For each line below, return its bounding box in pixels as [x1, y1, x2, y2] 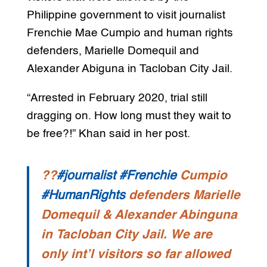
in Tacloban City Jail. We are [41, 229, 212, 242]
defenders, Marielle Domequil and [26, 45, 199, 57]
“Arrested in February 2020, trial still [26, 92, 207, 104]
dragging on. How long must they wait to [26, 110, 231, 122]
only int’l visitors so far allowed [41, 249, 231, 262]
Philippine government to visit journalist [26, 10, 225, 21]
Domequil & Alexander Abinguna [41, 209, 237, 222]
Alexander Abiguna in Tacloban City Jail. [26, 63, 232, 75]
